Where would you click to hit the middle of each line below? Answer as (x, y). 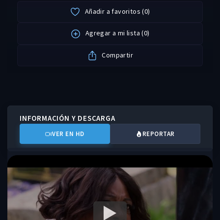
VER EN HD (68, 134)
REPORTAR (158, 134)
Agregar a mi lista (112, 33)
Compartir (117, 55)
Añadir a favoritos (112, 11)
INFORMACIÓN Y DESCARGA (68, 118)
